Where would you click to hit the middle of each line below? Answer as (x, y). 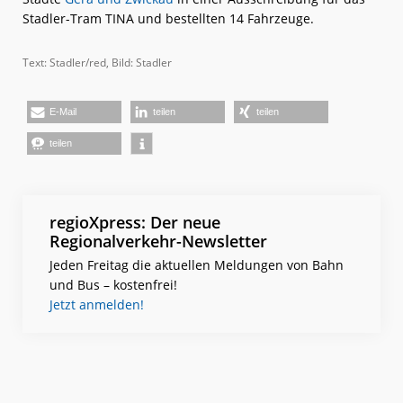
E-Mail (63, 112)
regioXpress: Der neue (135, 223)
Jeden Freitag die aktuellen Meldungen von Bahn (197, 265)
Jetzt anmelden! (97, 305)
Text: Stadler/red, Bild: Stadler (97, 63)
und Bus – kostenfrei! (113, 285)
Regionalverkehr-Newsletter (158, 242)
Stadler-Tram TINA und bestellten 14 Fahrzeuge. (168, 19)
